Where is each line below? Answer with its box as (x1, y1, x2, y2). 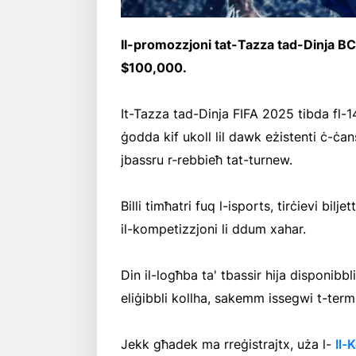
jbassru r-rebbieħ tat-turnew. (121, 152, 292, 168)
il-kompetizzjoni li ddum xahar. (121, 221, 306, 238)
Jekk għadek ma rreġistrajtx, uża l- (121, 336, 335, 353)
